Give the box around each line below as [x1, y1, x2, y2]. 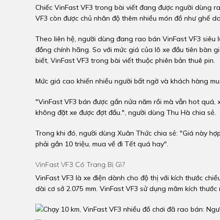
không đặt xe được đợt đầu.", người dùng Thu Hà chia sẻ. [35, 108, 216, 117]
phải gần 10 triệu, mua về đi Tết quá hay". [35, 139, 168, 148]
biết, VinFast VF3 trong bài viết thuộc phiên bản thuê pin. [35, 56, 215, 65]
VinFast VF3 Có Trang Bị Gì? [35, 160, 125, 169]
